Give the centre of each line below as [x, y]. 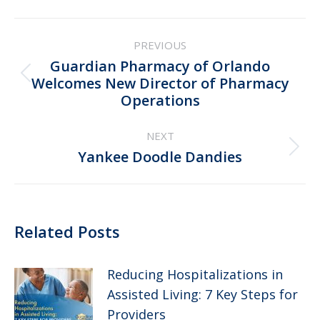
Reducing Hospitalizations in [195, 275]
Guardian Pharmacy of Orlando [160, 66]
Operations [160, 101]
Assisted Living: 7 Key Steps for [202, 295]
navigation [68, 55]
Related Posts [67, 232]
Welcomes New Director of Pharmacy [160, 84]
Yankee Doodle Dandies [160, 157]
